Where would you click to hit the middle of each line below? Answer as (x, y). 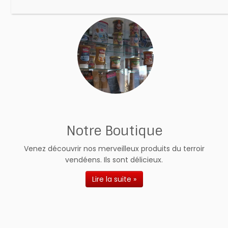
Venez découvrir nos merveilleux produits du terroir (114, 149)
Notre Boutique (114, 131)
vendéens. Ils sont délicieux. (114, 160)
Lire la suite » (114, 179)
